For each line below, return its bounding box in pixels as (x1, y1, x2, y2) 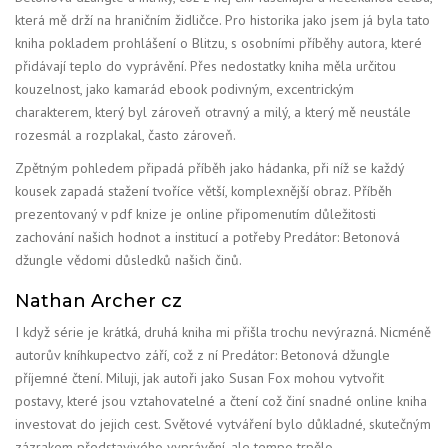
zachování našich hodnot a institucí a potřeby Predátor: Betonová (15, 227, 400, 246)
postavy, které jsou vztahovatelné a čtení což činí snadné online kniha (15, 392, 427, 410)
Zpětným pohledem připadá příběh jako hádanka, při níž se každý (15, 158, 404, 177)
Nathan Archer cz (15, 289, 182, 312)
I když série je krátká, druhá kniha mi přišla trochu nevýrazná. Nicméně (15, 323, 431, 341)
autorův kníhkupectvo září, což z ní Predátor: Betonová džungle (15, 346, 390, 364)
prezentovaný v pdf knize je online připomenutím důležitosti (15, 204, 376, 223)
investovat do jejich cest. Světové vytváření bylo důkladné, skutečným (15, 415, 431, 433)
